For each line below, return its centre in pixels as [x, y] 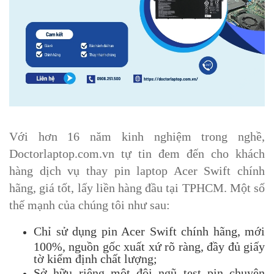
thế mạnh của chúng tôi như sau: [90, 205]
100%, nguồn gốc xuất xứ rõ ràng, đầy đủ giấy [149, 246]
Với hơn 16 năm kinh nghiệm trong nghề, [137, 136]
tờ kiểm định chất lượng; [95, 258]
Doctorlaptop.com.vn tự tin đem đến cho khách [137, 153]
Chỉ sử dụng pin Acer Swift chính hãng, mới [149, 231]
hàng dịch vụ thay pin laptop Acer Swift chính [137, 170]
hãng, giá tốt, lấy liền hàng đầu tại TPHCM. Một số [137, 187]
